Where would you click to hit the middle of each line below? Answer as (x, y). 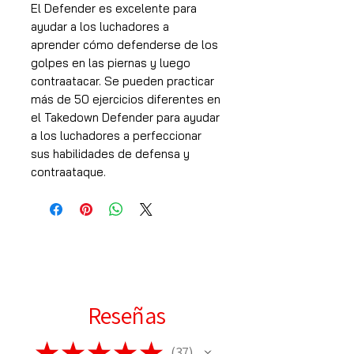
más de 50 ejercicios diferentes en (126, 99)
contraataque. (68, 171)
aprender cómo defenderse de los (124, 44)
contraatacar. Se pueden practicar (122, 81)
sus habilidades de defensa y (110, 153)
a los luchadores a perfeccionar (116, 135)
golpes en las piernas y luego (111, 62)
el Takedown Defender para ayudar (125, 117)
